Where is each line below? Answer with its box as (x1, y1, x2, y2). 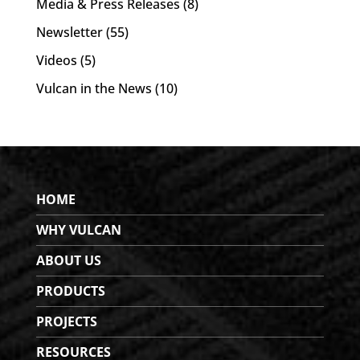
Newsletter (35, 22, 103, 41)
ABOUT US (35, 251, 101, 269)
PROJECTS (35, 312, 97, 330)
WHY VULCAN (35, 220, 121, 239)
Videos (35, 51, 77, 69)
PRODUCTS (35, 281, 105, 300)
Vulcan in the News (35, 79, 152, 97)
